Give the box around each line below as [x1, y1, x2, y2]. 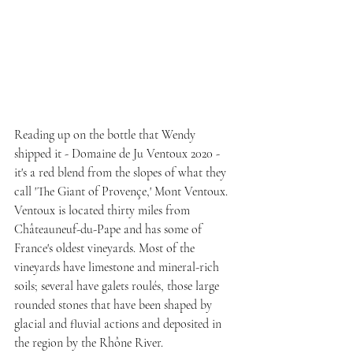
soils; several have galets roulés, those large [14, 277, 222, 294]
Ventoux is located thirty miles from [14, 202, 193, 218]
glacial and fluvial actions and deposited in [14, 315, 225, 332]
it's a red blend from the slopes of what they [14, 164, 229, 180]
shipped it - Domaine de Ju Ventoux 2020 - [14, 145, 223, 162]
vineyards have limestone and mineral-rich [14, 258, 222, 275]
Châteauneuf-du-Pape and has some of [14, 221, 205, 237]
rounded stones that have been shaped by [14, 296, 218, 313]
